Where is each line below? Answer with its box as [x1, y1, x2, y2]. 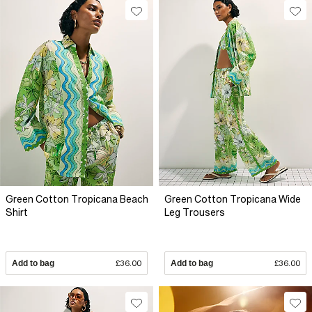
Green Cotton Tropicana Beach [6, 194, 148, 205]
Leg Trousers [164, 207, 225, 219]
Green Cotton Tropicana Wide [164, 194, 301, 205]
